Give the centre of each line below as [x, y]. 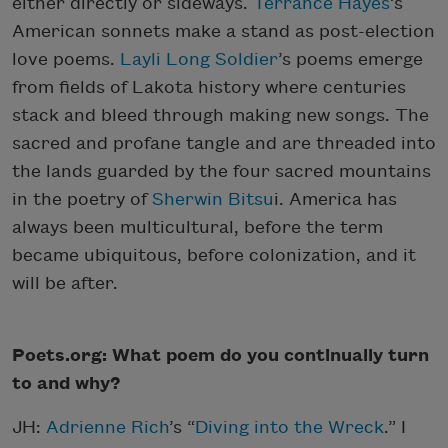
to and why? [66, 383]
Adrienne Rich [107, 427]
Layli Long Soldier [199, 59]
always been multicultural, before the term [197, 227]
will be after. [65, 283]
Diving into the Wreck [289, 427]
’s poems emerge [350, 59]
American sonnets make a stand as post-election [223, 31]
